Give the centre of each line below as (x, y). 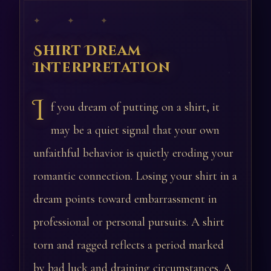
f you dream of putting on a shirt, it (135, 107)
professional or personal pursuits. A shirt (129, 222)
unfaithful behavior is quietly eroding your (133, 153)
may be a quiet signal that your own (135, 130)
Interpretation (102, 68)
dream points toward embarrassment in (125, 199)
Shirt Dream (87, 51)
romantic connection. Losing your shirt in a (135, 176)
